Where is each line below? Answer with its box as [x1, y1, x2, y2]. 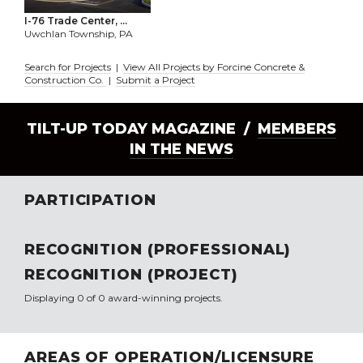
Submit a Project [116, 74, 195, 87]
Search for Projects [24, 61, 111, 74]
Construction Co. [24, 74, 106, 87]
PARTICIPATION [24, 191, 156, 210]
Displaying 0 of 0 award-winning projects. [24, 292, 223, 305]
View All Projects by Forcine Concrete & [123, 61, 305, 74]
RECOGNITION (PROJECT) [24, 266, 238, 284]
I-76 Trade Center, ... [24, 15, 127, 28]
